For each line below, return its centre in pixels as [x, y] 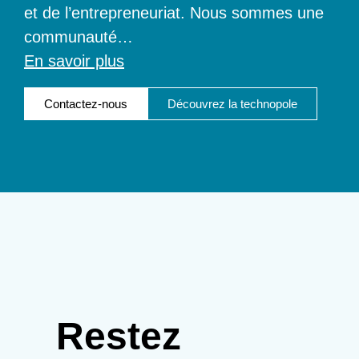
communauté [71, 36]
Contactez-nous [86, 103]
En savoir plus [74, 61]
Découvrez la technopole [232, 103]
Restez [119, 336]
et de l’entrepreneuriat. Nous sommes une [174, 12]
